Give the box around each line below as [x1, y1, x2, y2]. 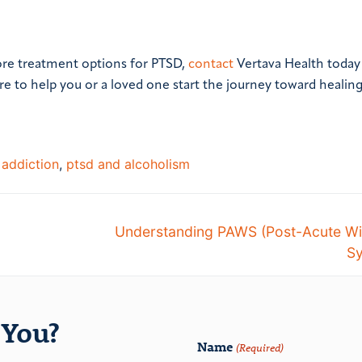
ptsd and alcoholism [66, 156, 190, 173]
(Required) [236, 340, 284, 356]
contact [188, 57, 234, 71]
